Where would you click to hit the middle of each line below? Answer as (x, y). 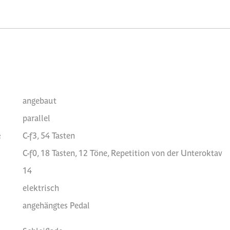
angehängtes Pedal (56, 205)
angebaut (40, 100)
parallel (36, 118)
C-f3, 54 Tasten (49, 135)
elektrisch (41, 187)
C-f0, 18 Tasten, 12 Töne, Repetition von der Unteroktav (122, 152)
